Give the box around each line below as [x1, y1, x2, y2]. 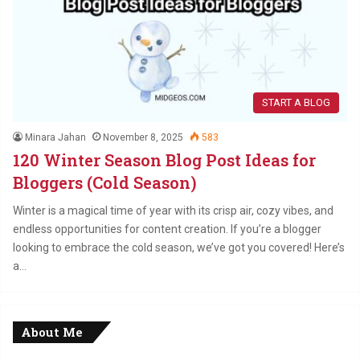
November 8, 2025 [103, 131, 183, 143]
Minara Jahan [25, 131, 86, 143]
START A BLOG [262, 96, 330, 108]
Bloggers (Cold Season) [13, 171, 197, 193]
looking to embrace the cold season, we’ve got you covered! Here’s [13, 240, 345, 254]
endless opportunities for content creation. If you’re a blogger [13, 222, 321, 235]
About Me [21, 323, 83, 340]
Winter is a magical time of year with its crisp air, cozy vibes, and [13, 203, 333, 217]
